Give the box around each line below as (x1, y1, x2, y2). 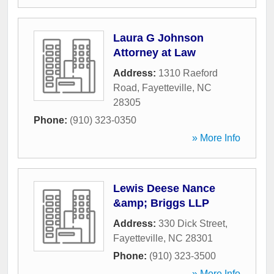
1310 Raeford (158, 68, 218, 79)
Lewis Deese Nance (113, 182, 215, 195)
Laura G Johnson (113, 32, 204, 45)
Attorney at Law (113, 46, 196, 59)
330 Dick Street (158, 218, 225, 229)
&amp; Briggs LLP (113, 197, 209, 210)
